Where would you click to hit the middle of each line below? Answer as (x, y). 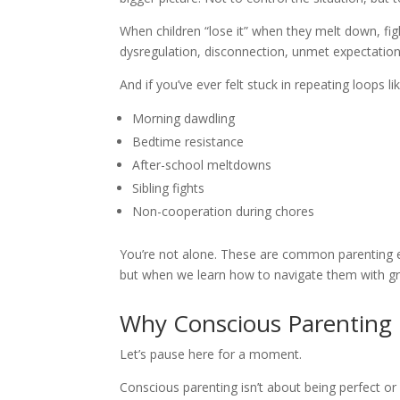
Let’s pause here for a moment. (211, 354)
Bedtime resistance (188, 142)
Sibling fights (169, 188)
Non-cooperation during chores (224, 211)
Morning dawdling (184, 118)
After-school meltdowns (202, 165)
